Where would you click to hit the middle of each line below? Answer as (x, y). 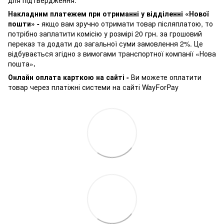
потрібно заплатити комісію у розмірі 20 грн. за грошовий (105, 33)
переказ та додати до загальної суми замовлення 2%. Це (105, 43)
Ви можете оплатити (166, 77)
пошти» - (25, 23)
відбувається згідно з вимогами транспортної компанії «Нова (112, 53)
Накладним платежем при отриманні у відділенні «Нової (108, 13)
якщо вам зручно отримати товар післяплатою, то (127, 23)
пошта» (21, 63)
